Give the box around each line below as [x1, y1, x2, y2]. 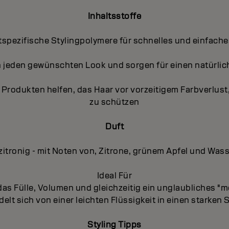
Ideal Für [97, 170, 132, 181]
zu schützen [89, 96, 140, 107]
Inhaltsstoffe [87, 10, 142, 21]
